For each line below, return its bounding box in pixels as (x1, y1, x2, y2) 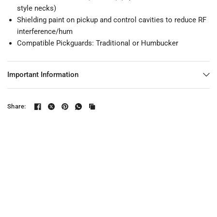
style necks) (17, 3, 56, 13)
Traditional (96, 38, 130, 47)
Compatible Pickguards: (17, 38, 94, 47)
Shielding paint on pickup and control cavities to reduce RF (17, 15, 206, 24)
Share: (7, 103, 26, 110)
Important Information (7, 70, 78, 79)
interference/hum (17, 27, 73, 36)
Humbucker (141, 38, 178, 47)
